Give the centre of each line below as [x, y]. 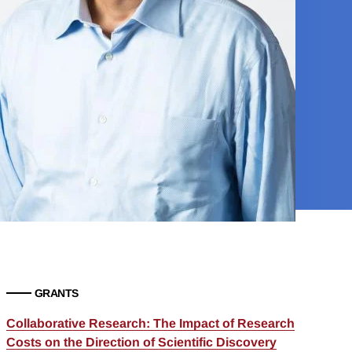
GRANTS [56, 293]
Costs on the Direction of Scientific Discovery [141, 343]
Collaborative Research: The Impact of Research [150, 324]
